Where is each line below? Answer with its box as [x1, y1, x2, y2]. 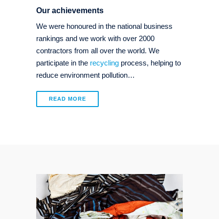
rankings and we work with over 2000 [36, 34, 154, 43]
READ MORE [49, 96, 86, 102]
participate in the [36, 59, 90, 67]
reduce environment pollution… [36, 71, 135, 79]
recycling [90, 59, 119, 67]
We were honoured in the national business [36, 22, 173, 30]
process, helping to [119, 59, 181, 67]
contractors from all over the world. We [36, 46, 159, 55]
